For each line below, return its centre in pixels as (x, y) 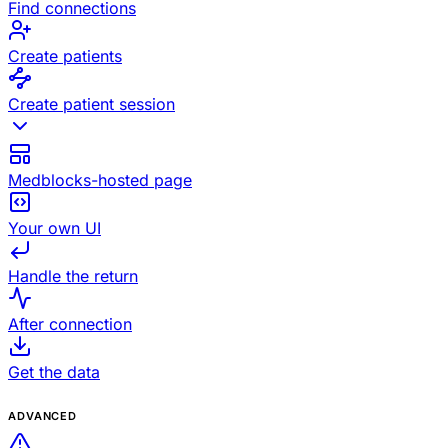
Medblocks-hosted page (100, 180)
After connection (70, 324)
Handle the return (73, 276)
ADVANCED (43, 416)
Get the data (54, 372)
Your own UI (54, 228)
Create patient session (91, 104)
